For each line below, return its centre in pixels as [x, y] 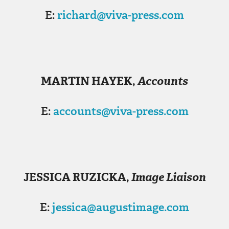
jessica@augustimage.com [121, 208]
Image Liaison [168, 177]
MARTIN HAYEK [87, 81]
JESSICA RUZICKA [75, 177]
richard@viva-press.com [121, 15]
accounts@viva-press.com [121, 111]
